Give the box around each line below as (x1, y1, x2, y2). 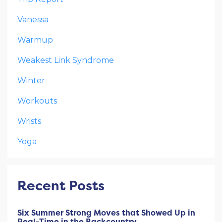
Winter (17, 76, 45, 86)
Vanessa (17, 15, 49, 25)
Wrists (17, 116, 41, 126)
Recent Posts (17, 176, 105, 195)
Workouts (17, 96, 57, 106)
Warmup (17, 35, 53, 45)
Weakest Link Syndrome (17, 55, 114, 65)
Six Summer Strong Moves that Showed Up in (17, 207, 195, 219)
